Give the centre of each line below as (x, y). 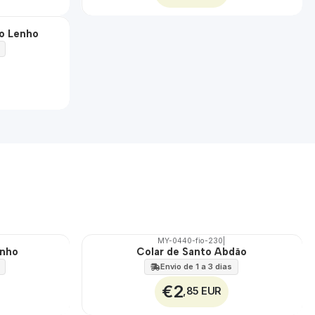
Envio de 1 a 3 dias (197, 266)
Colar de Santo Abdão (191, 251)
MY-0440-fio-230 (191, 240)
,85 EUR (202, 291)
